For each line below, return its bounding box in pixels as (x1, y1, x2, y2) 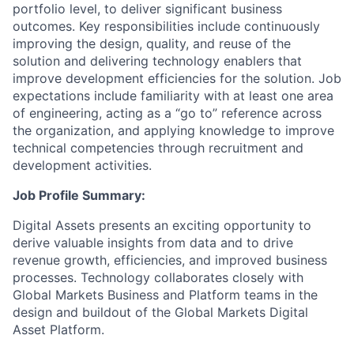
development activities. (13, 157, 152, 173)
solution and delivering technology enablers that (13, 53, 302, 69)
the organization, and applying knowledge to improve (13, 122, 334, 138)
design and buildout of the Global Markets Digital (13, 304, 308, 320)
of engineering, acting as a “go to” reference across (13, 105, 322, 121)
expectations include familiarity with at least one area (13, 88, 333, 104)
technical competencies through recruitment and (13, 140, 303, 156)
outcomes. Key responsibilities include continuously (13, 18, 320, 34)
